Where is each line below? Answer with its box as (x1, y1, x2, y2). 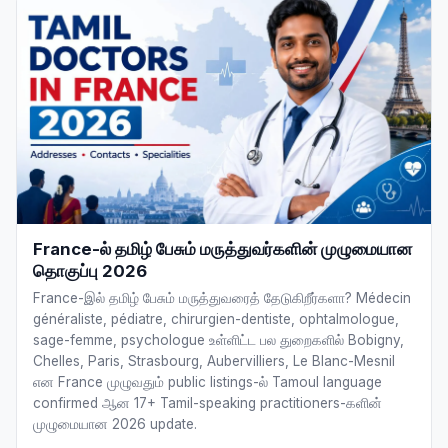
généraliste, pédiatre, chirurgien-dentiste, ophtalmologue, (33, 311, 399, 328)
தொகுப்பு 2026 (33, 261, 147, 282)
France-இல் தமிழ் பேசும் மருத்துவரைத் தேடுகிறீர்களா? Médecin (33, 290, 411, 307)
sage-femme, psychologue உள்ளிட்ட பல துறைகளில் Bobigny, (33, 332, 404, 349)
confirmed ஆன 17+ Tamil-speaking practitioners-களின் (33, 395, 382, 412)
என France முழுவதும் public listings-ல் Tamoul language (33, 374, 382, 391)
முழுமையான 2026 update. (33, 416, 197, 433)
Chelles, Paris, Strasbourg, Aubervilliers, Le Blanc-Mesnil (33, 353, 395, 370)
